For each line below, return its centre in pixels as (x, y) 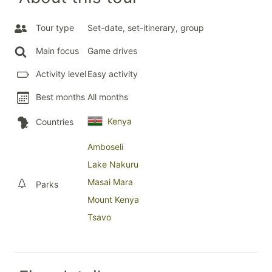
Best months (60, 97)
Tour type (55, 27)
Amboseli (105, 146)
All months (108, 97)
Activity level (61, 73)
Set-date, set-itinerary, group (146, 27)
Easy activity (113, 73)
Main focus (57, 50)
